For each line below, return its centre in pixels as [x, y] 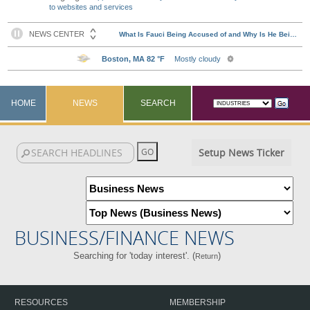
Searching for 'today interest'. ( [135, 256]
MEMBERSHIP [198, 302]
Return [207, 256]
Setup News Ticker [241, 153]
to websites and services [91, 7]
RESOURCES [41, 302]
